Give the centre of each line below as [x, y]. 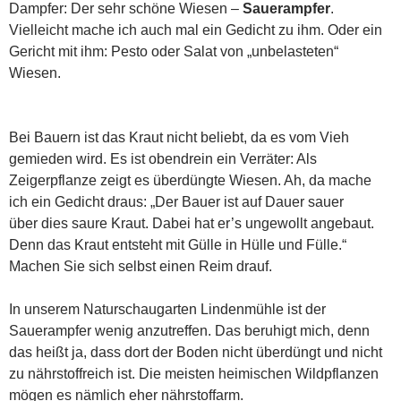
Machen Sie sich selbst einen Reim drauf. [142, 266]
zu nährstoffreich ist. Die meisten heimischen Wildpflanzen [194, 373]
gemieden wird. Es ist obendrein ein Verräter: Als [163, 158]
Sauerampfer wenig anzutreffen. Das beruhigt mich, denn [189, 330]
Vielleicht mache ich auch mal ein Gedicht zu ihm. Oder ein [196, 30]
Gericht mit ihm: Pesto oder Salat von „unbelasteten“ [174, 51]
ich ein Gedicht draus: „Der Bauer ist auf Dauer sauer [176, 201]
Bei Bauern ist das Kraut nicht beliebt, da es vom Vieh [179, 137]
